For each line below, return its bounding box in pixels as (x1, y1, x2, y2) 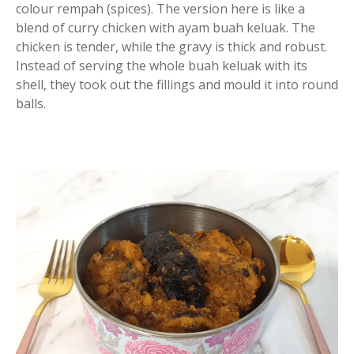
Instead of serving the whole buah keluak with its (16, 56, 307, 74)
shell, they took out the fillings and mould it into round (16, 75, 338, 93)
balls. (16, 94, 46, 112)
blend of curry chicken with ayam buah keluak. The (16, 18, 315, 36)
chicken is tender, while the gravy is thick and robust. (16, 37, 327, 55)
